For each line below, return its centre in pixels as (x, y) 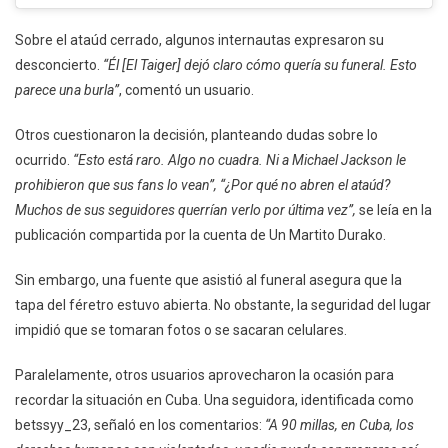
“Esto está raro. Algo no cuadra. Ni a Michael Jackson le (239, 159)
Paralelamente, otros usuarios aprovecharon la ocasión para (204, 374)
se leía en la (394, 209)
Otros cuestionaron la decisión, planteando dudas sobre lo (196, 134)
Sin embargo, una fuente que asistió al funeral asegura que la (208, 279)
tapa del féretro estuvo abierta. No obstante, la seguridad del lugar (223, 304)
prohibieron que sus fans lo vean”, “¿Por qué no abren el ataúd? (202, 184)
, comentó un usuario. (186, 89)
